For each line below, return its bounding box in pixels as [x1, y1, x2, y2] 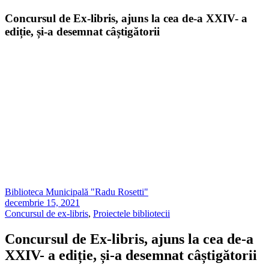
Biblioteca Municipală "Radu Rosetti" [5, 187, 148, 198]
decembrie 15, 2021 [5, 198, 80, 208]
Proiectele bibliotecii [93, 208, 170, 219]
